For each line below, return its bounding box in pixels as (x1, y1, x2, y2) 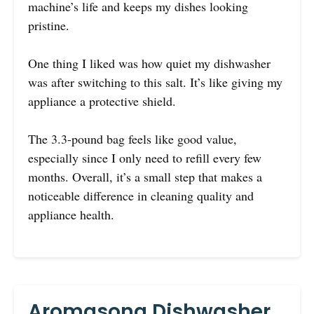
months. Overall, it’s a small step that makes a (28, 168, 262, 186)
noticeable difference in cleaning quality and (28, 187, 254, 205)
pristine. (28, 17, 69, 34)
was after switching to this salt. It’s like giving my (28, 74, 282, 91)
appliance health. (28, 206, 114, 224)
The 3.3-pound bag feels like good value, (28, 130, 237, 148)
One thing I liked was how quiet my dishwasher (28, 55, 271, 72)
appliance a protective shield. (28, 93, 176, 110)
